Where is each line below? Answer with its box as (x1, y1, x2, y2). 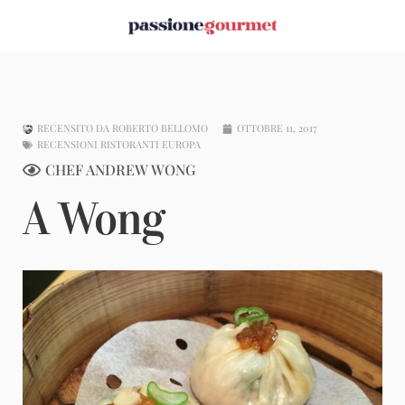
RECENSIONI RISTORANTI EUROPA (37, 137, 201, 152)
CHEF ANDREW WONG (45, 160, 195, 180)
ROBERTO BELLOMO (112, 121, 208, 136)
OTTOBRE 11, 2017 (237, 121, 316, 136)
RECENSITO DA (37, 121, 112, 136)
